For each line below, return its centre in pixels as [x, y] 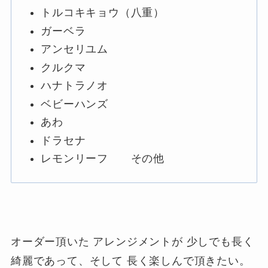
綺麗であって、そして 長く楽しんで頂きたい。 [130, 261]
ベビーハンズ [75, 104]
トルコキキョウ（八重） [103, 13]
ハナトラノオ [75, 86]
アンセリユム [75, 49]
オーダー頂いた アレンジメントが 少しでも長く [132, 241]
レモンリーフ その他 [103, 159]
